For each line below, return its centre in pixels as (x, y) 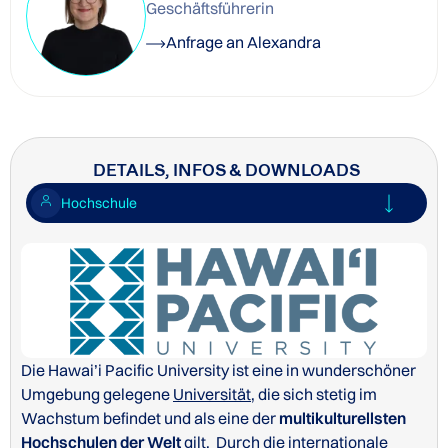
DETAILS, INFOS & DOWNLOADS (226, 170)
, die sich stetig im (314, 394)
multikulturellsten (342, 418)
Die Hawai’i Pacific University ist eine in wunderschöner (218, 370)
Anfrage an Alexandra (243, 42)
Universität (212, 394)
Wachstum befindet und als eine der (150, 418)
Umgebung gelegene (97, 394)
